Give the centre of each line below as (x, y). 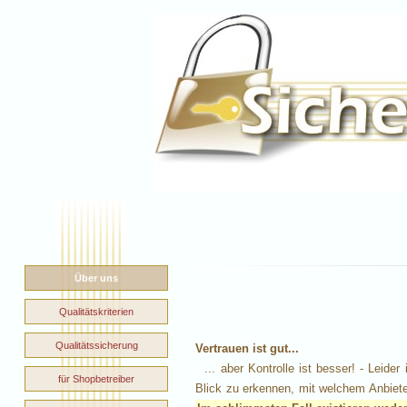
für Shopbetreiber (96, 379)
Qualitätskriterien (96, 312)
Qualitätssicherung (96, 345)
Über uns (96, 278)
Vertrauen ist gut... (247, 348)
